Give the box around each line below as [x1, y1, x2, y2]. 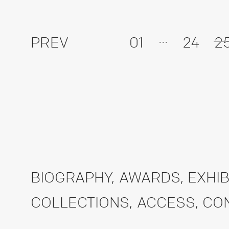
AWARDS [119, 168, 180, 186]
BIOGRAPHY [31, 168, 111, 186]
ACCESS [136, 193, 195, 211]
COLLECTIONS [31, 193, 129, 211]
